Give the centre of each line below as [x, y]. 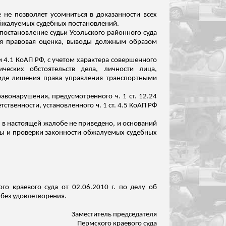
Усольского [87, 33]
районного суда [131, 33]
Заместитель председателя [114, 215]
